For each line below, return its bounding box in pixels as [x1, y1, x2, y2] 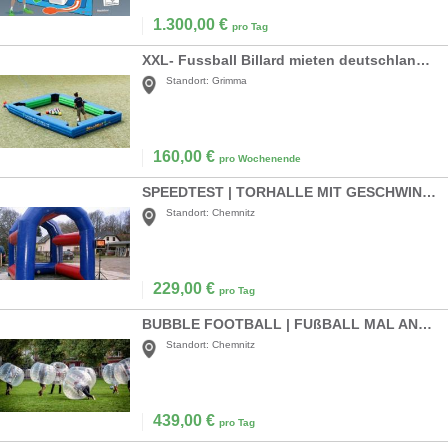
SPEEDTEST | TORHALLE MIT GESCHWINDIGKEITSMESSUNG [422, 184, 436, 201]
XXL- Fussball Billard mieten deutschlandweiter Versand [416, 52, 430, 69]
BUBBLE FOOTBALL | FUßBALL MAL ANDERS [418, 316, 432, 333]
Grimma [212, 75, 247, 87]
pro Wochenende [219, 153, 301, 165]
